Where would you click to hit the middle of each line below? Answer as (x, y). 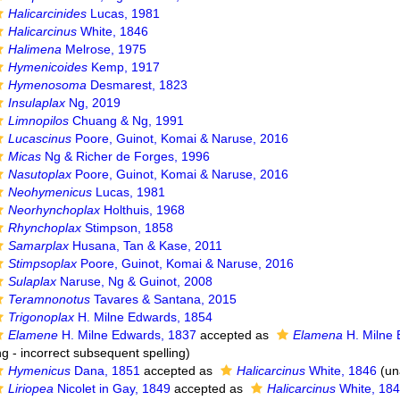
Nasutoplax (40, 174)
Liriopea (31, 388)
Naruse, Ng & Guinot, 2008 (135, 281)
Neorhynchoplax (54, 210)
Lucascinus (40, 138)
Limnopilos (39, 121)
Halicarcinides (48, 13)
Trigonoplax (42, 317)
